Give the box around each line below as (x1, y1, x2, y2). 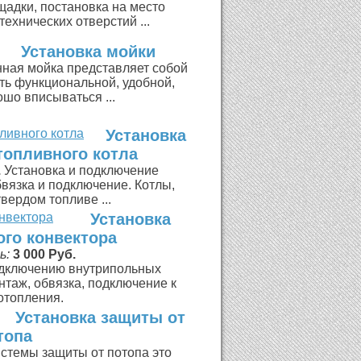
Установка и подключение (3, 164, 159, 177)
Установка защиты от (15, 309, 185, 326)
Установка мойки (21, 43, 156, 60)
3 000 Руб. (13, 247, 76, 261)
